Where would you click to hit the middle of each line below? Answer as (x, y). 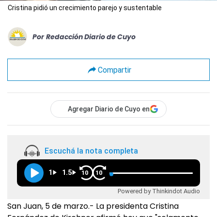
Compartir (114, 70)
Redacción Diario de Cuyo (91, 37)
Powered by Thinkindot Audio (159, 191)
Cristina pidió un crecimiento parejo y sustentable (85, 8)
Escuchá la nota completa (91, 151)
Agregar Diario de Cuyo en (109, 109)
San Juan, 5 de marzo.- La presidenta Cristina (93, 206)
